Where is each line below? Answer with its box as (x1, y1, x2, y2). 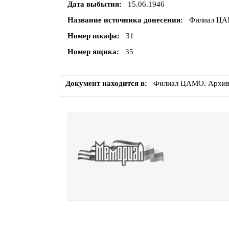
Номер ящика (67, 48, 117, 56)
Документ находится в (65, 79, 145, 88)
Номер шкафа (67, 32, 117, 40)
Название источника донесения (67, 16, 180, 25)
